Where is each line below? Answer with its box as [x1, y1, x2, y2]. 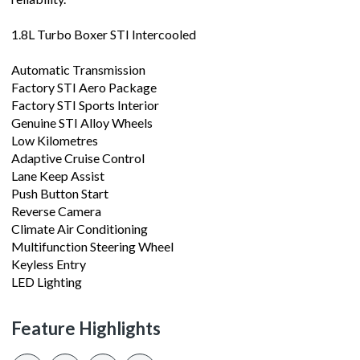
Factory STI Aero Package [11, 80, 157, 96]
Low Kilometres [11, 133, 98, 149]
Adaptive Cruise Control [11, 150, 145, 166]
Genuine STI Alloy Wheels [11, 115, 153, 131]
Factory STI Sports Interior [11, 97, 159, 113]
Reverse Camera [11, 203, 101, 219]
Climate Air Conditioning [11, 221, 148, 237]
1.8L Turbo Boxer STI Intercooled [11, 27, 196, 43]
